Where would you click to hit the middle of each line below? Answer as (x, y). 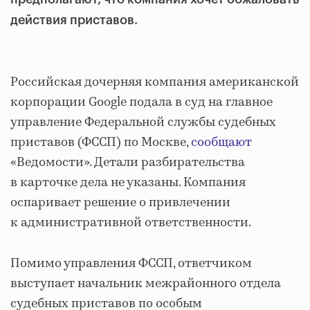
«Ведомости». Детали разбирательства (128, 163)
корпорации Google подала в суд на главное (142, 102)
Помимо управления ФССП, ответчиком (131, 264)
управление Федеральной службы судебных (143, 122)
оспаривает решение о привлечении (120, 203)
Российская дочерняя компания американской (155, 82)
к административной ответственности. (131, 223)
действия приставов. (74, 20)
